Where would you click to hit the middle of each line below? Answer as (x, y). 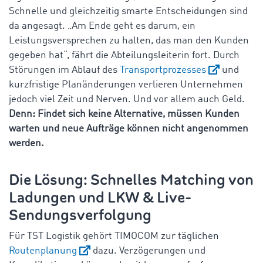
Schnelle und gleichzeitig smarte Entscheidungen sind (128, 11)
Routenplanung (43, 251)
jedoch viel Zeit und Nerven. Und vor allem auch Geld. (127, 99)
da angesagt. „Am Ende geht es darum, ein (102, 26)
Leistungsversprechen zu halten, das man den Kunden (129, 41)
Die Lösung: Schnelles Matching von (131, 180)
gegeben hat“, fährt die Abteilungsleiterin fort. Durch (124, 55)
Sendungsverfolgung (80, 215)
